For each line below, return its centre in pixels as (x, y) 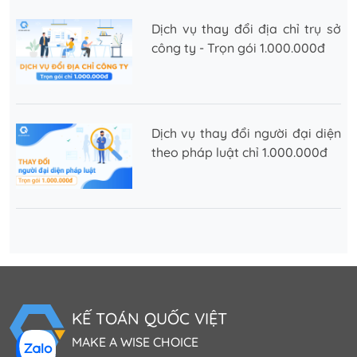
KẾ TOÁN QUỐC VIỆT (149, 318)
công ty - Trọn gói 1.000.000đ (238, 47)
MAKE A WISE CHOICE (135, 341)
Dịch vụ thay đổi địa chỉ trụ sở (246, 28)
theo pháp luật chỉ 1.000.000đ (239, 153)
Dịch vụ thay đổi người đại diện (246, 133)
